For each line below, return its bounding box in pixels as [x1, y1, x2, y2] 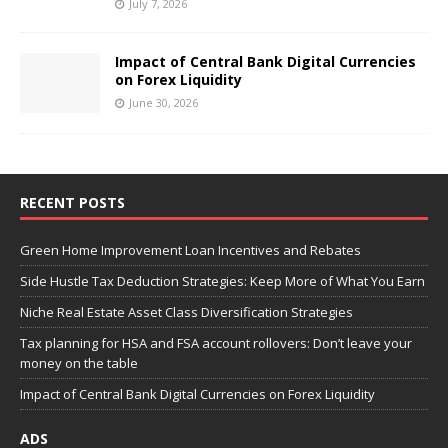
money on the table [20, 353, 138, 372]
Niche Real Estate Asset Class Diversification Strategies [20, 302, 353, 321]
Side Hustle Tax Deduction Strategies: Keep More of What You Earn [20, 271, 425, 290]
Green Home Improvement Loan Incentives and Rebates [20, 240, 361, 259]
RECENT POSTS [20, 192, 125, 212]
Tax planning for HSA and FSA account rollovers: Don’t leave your [20, 333, 412, 352]
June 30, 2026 [129, 94, 198, 110]
